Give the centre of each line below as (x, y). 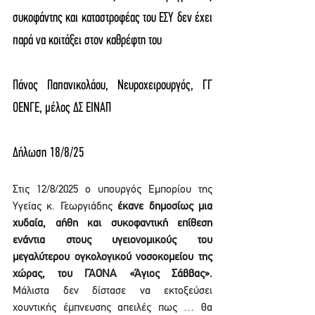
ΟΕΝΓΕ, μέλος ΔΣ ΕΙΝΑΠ (62, 108)
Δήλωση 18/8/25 (49, 153)
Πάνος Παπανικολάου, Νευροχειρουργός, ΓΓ (112, 86)
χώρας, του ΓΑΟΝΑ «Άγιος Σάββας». (112, 274)
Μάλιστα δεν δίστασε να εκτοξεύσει (112, 291)
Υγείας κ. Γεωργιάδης (65, 207)
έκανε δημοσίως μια (165, 207)
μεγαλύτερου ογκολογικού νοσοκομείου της (112, 257)
